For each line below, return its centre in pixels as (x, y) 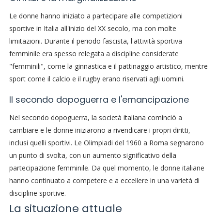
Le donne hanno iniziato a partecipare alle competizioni (96, 16)
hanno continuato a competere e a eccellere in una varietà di (104, 181)
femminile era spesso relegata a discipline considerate (94, 54)
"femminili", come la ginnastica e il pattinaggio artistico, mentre (108, 66)
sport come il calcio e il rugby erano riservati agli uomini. (97, 79)
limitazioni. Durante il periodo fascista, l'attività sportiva (95, 41)
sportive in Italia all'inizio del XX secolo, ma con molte (93, 29)
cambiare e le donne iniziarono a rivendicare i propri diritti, (100, 130)
